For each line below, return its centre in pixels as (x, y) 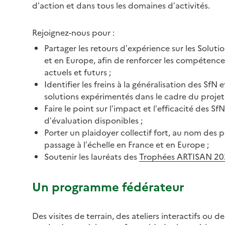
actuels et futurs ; (78, 72)
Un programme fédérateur (108, 186)
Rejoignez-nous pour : (73, 32)
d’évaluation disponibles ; (93, 120)
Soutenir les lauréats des (92, 156)
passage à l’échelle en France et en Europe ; (127, 144)
